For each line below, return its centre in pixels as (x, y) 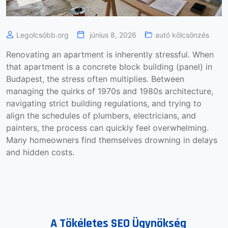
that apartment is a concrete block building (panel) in (109, 67)
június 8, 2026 (113, 35)
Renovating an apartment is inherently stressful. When (110, 55)
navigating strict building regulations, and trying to (104, 104)
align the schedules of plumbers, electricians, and (101, 116)
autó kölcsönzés (182, 35)
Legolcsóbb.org (42, 35)
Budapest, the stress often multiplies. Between (95, 79)
